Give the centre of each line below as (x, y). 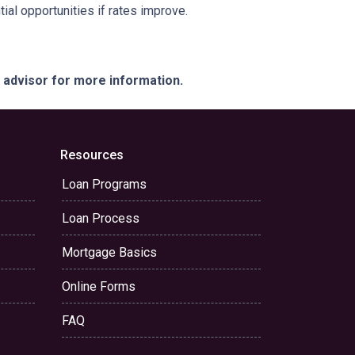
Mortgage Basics (109, 252)
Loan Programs (104, 184)
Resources (92, 155)
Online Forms (99, 286)
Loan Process (101, 218)
